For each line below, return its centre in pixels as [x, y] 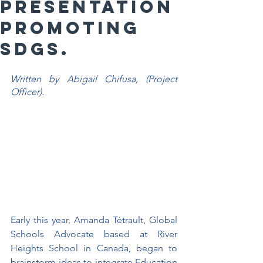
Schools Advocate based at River [94, 234]
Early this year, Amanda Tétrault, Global [94, 220]
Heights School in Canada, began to [94, 248]
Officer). [27, 92]
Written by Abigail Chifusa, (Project [94, 79]
